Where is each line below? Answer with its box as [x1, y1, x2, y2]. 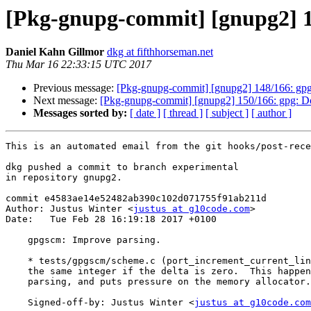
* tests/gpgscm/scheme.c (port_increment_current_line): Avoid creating [6, 255, 28, 267]
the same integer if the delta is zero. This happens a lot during [6, 266, 28, 277]
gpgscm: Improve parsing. [6, 235, 28, 246]
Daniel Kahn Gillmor [6, 46, 104, 58]
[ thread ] [163, 107, 203, 119]
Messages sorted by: [33, 107, 127, 119]
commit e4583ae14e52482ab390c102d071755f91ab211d [6, 193, 267, 204]
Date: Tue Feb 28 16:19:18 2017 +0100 [6, 214, 217, 225]
